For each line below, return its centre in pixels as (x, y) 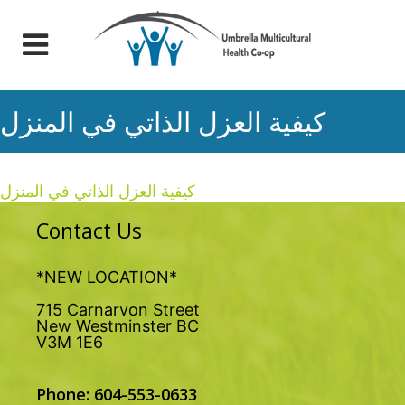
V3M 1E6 (70, 342)
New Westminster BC (118, 326)
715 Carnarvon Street (118, 310)
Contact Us (89, 231)
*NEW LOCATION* (107, 277)
